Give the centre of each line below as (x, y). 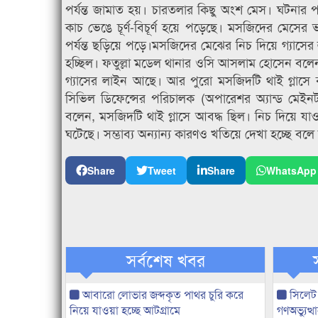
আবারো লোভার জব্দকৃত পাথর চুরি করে (161, 295)
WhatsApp (291, 171)
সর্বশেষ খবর (165, 260)
